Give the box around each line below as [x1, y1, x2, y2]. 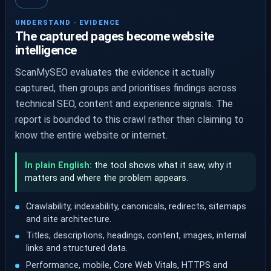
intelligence [15, 43, 77, 58]
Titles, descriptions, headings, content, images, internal [26, 230, 247, 241]
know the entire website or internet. [15, 129, 168, 142]
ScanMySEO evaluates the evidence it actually [15, 67, 215, 79]
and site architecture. [26, 214, 112, 224]
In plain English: [24, 160, 92, 171]
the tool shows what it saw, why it [91, 160, 232, 171]
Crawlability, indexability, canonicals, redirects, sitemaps [26, 201, 247, 212]
